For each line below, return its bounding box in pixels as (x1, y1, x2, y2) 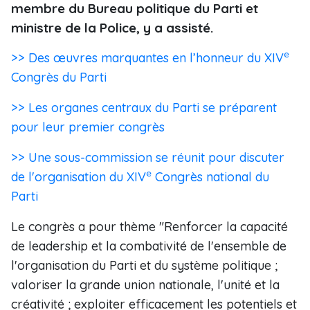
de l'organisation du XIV (11, 169, 146, 185)
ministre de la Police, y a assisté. (11, 19, 213, 36)
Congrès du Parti (11, 69, 107, 85)
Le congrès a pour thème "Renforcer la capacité (11, 219, 288, 235)
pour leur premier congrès (11, 119, 165, 135)
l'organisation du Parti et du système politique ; (11, 257, 277, 273)
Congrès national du (152, 169, 269, 185)
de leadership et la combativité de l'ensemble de (11, 238, 286, 254)
